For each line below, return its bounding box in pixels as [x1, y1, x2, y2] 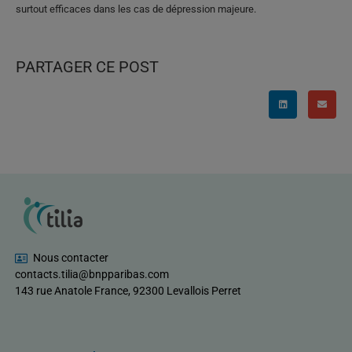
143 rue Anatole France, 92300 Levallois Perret [15, 284, 241, 298]
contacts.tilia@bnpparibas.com [15, 268, 169, 281]
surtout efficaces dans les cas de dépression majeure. [16, 2, 256, 15]
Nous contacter [32, 251, 108, 265]
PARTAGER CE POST [16, 57, 159, 77]
